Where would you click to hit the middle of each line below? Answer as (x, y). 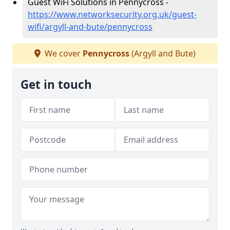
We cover (63, 53)
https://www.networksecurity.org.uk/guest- (112, 14)
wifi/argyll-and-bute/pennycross (90, 27)
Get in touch (56, 84)
